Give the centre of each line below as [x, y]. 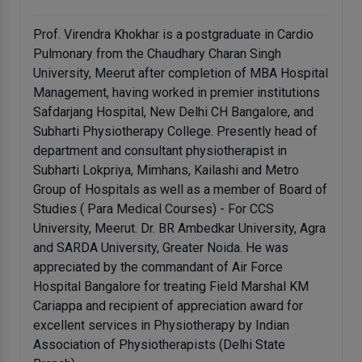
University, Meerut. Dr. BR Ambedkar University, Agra [179, 229]
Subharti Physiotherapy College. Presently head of [175, 132]
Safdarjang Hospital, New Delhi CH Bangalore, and [173, 112]
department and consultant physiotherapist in [160, 151]
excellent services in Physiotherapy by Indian [161, 326]
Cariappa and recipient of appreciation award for [168, 306]
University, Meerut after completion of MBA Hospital [181, 74]
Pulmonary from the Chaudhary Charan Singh [157, 54]
